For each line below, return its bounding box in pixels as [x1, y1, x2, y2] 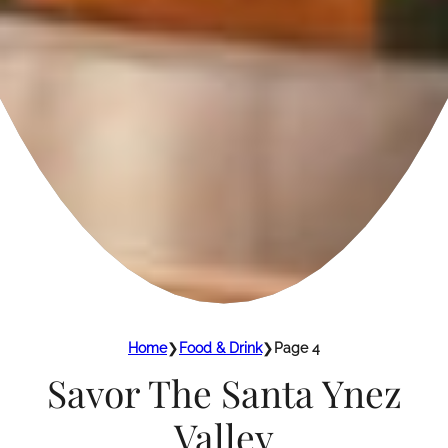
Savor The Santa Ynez [46, 368, 402, 418]
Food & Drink [179, 339, 262, 356]
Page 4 [274, 339, 320, 356]
